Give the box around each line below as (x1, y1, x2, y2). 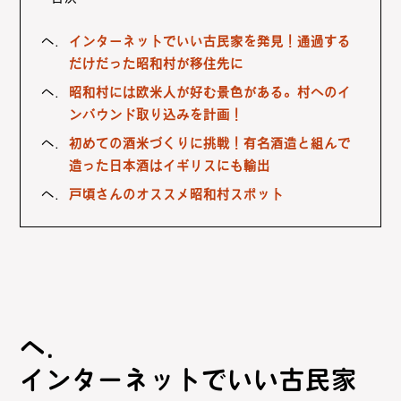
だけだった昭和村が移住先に (68, 57, 243, 71)
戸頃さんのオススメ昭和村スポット (68, 188, 284, 201)
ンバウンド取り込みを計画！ (68, 108, 243, 122)
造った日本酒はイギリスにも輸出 (68, 159, 270, 173)
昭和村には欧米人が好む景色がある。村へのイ (68, 86, 351, 99)
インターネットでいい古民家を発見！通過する (68, 35, 351, 48)
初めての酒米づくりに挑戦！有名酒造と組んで (68, 137, 351, 150)
